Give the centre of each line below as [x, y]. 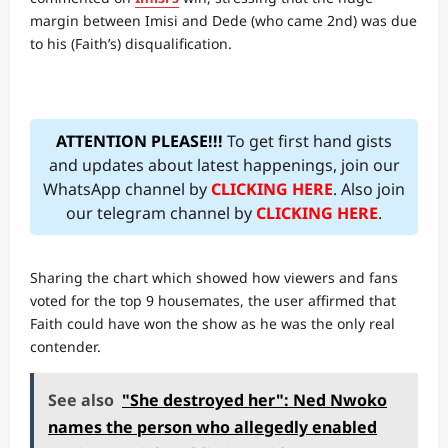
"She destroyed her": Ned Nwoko [254, 400]
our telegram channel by [161, 213]
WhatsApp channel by [127, 189]
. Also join [369, 189]
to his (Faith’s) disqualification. [131, 43]
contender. [65, 346]
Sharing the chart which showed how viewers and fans [214, 277]
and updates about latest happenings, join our [224, 165]
